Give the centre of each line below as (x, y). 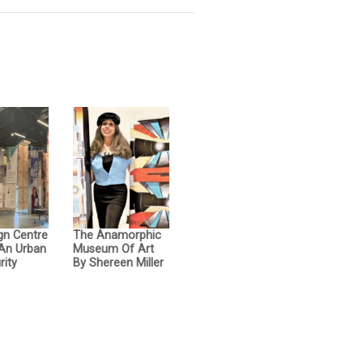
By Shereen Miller (118, 263)
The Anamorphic (117, 235)
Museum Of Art (113, 249)
